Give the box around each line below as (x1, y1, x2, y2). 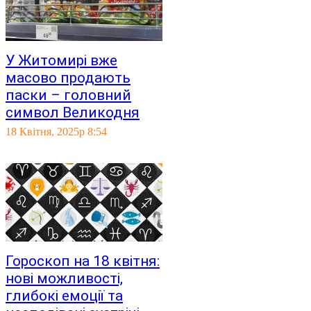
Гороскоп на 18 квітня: (6, 253, 160, 269)
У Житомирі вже (6, 52, 117, 69)
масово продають (6, 69, 131, 86)
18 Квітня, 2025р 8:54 (6, 126, 107, 137)
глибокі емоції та (6, 287, 123, 304)
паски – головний (6, 87, 131, 103)
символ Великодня (6, 104, 140, 121)
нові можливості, (6, 270, 123, 287)
